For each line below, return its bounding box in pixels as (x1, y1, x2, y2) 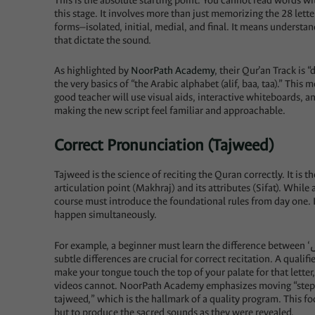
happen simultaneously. (54, 208, 157, 222)
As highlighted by (54, 63, 131, 77)
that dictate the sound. (54, 33, 152, 47)
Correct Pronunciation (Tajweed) (54, 134, 275, 156)
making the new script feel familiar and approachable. (54, 103, 288, 117)
